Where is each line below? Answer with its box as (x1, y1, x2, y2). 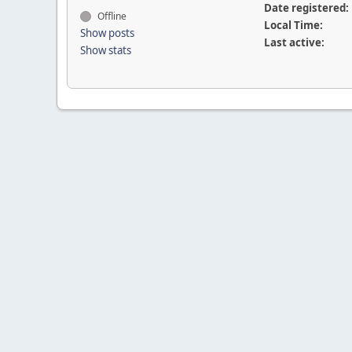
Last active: (263, 35, 324, 49)
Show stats (80, 43, 131, 57)
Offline (95, 9, 126, 23)
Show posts (80, 26, 134, 40)
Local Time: (263, 18, 323, 32)
